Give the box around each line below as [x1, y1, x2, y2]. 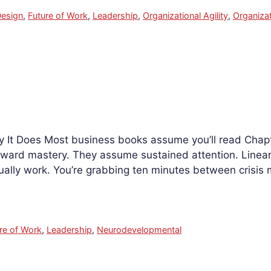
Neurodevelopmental [97, 224, 182, 235]
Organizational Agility [143, 10, 229, 21]
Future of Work [28, 10, 88, 21]
